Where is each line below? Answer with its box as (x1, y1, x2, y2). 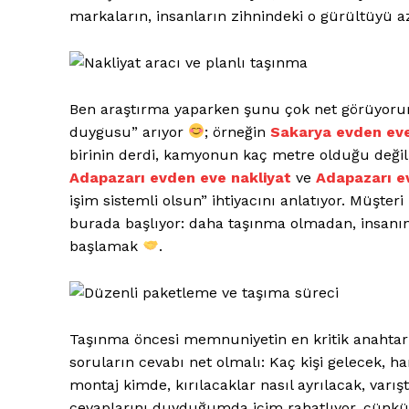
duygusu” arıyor (69, 122, 188, 141)
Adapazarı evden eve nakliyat (69, 168, 291, 186)
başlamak (69, 236, 142, 255)
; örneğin (204, 122, 271, 141)
